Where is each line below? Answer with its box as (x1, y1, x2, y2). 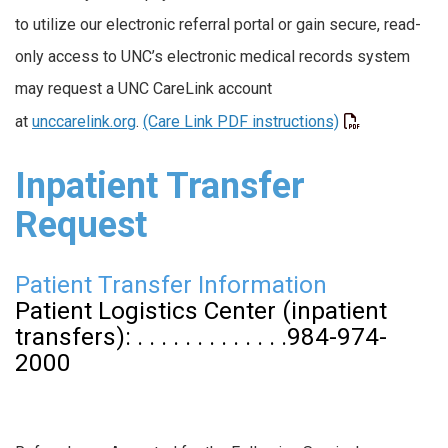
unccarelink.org (32, 111, 136, 131)
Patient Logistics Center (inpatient (15, 296, 387, 325)
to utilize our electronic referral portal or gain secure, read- (15, 14, 421, 34)
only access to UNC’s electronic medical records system (15, 46, 410, 66)
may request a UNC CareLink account (15, 78, 272, 98)
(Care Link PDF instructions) (143, 111, 339, 131)
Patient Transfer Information (15, 270, 327, 299)
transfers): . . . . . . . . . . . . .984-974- (15, 322, 387, 351)
